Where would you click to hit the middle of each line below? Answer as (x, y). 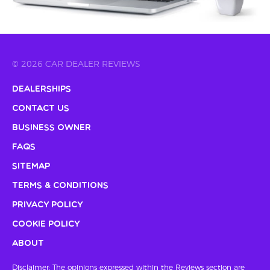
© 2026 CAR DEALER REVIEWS (76, 65)
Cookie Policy (46, 225)
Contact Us (41, 109)
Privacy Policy (47, 206)
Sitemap (31, 167)
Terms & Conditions (60, 186)
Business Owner (52, 128)
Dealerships (42, 90)
